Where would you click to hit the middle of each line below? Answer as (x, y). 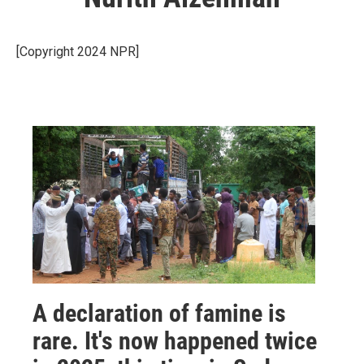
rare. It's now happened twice (175, 340)
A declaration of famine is (159, 313)
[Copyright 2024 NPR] (78, 52)
